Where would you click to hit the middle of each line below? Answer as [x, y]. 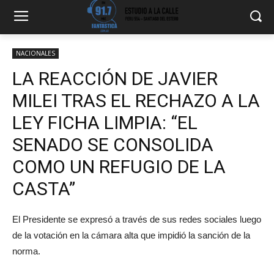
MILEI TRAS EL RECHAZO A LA [136, 101]
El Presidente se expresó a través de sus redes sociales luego [137, 219]
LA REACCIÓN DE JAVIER [115, 79]
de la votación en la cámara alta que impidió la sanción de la [131, 235]
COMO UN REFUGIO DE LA [119, 167]
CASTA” [44, 189]
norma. [26, 251]
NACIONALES [35, 53]
